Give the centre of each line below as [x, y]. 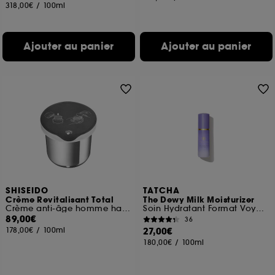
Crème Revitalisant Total [60, 200]
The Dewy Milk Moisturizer [199, 200]
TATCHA [162, 191]
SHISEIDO [27, 191]
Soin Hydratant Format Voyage [260, 208]
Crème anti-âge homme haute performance [126, 208]
